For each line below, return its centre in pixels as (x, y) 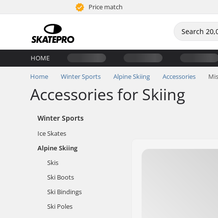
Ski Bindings (64, 192)
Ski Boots (61, 177)
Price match (105, 7)
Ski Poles (60, 206)
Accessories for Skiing (108, 94)
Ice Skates (52, 133)
